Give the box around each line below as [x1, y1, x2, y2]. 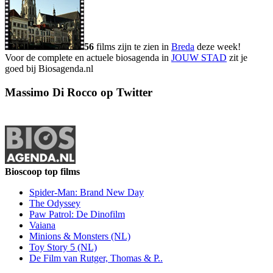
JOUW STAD [171, 52, 227, 63]
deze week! [194, 41, 241, 52]
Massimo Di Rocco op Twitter [5, 85, 152, 99]
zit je [227, 52, 247, 63]
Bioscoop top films [5, 166, 80, 177]
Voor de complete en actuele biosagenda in [5, 52, 171, 63]
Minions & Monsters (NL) [29, 230, 130, 241]
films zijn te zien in [94, 41, 171, 52]
